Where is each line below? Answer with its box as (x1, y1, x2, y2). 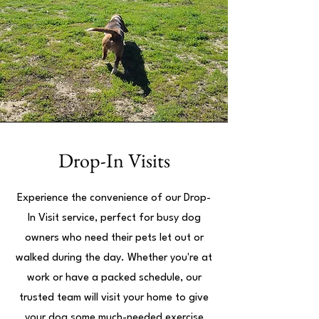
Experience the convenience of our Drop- (17, 193, 211, 204)
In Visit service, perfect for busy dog (27, 213, 201, 224)
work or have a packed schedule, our (26, 273, 202, 283)
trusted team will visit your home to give (19, 293, 209, 303)
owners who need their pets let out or (24, 233, 204, 244)
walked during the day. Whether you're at (16, 253, 212, 263)
